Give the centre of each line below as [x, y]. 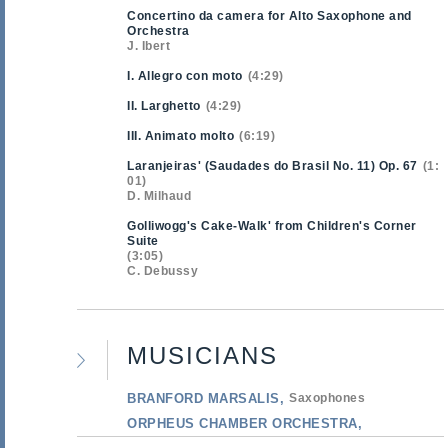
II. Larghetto [164, 106]
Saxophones [327, 397]
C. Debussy [162, 271]
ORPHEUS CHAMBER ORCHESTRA [242, 423]
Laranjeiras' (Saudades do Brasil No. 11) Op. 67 [272, 166]
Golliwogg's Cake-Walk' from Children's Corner [272, 226]
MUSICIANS [202, 355]
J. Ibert [148, 46]
